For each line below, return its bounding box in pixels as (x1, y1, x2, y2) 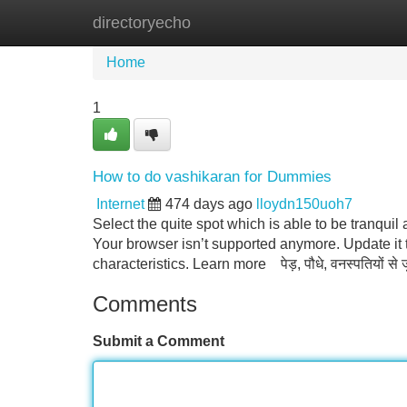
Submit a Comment (93, 333, 224, 349)
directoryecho (93, 14, 191, 32)
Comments (93, 292, 197, 316)
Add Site (326, 15, 382, 30)
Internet (96, 196, 144, 212)
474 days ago (165, 196, 253, 212)
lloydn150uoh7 (256, 196, 352, 212)
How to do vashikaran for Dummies (93, 168, 332, 185)
